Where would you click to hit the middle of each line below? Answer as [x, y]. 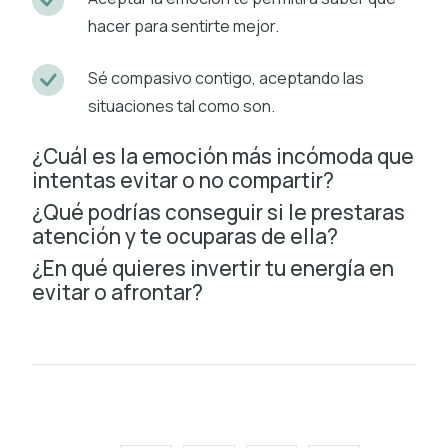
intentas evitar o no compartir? [183, 179]
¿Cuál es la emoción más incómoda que [223, 155]
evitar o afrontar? [117, 291]
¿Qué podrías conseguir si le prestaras [218, 211]
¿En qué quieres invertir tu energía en [213, 267]
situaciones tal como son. [181, 105]
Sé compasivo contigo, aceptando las [226, 77]
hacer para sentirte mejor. [183, 25]
